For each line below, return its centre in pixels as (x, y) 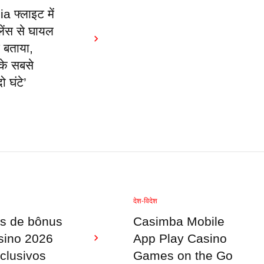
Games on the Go (183, 256)
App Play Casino (180, 239)
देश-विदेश (145, 201)
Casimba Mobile (179, 222)
